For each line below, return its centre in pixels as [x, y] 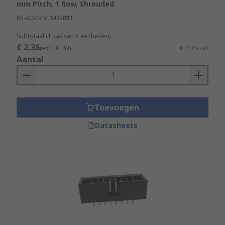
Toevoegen [117, 107]
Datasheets [116, 125]
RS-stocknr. [32, 18]
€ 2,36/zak [194, 48]
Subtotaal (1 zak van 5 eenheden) [64, 36]
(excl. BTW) [55, 48]
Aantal [30, 59]
